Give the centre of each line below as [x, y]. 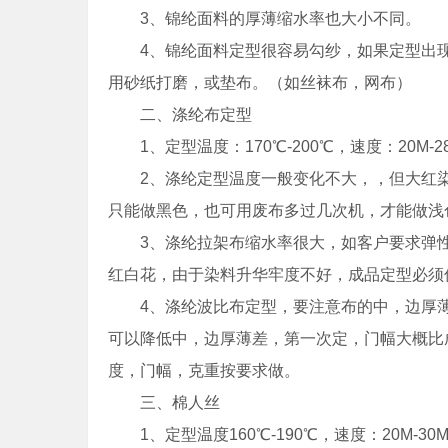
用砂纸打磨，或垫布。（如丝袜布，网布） [260, 82]
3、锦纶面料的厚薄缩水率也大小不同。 [264, 18]
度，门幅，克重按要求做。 [204, 370]
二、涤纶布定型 [180, 114]
